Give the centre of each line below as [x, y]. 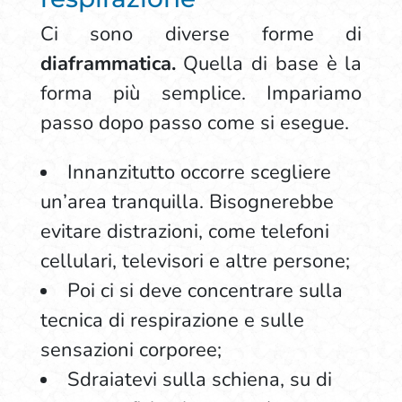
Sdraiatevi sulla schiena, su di [199, 380]
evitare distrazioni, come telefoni [184, 232]
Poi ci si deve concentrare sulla [205, 291]
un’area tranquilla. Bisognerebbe [187, 202]
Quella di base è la [269, 64]
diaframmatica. [108, 64]
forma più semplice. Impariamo [201, 93]
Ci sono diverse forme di [201, 34]
